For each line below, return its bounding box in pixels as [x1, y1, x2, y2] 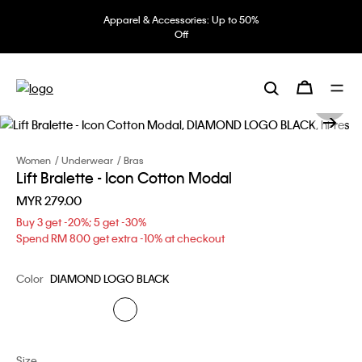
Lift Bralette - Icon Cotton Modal [16, 167, 232, 187]
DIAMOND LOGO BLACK [50, 271, 169, 285]
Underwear [61, 153, 113, 166]
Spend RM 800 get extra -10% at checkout [16, 230, 225, 245]
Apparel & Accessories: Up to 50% [103, 13, 259, 26]
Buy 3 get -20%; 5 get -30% [16, 214, 146, 229]
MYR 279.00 [16, 192, 82, 208]
